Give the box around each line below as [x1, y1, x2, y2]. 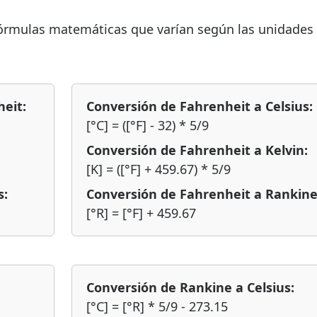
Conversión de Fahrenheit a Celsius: [86, 98, 313, 115]
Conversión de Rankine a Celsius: [86, 279, 294, 296]
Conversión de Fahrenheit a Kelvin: [86, 142, 308, 158]
